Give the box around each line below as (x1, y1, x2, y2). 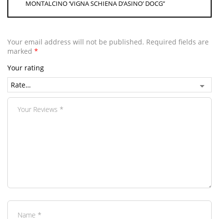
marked (7, 46, 34, 56)
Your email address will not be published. (7, 37, 144, 46)
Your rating (7, 63, 44, 72)
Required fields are (146, 37, 209, 46)
